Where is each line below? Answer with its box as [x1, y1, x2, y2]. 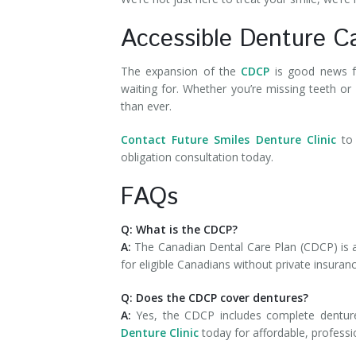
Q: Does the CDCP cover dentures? [121, 290, 311, 305]
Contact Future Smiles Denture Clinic [121, 132, 336, 147]
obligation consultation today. [121, 149, 277, 164]
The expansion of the [121, 64, 242, 79]
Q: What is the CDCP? [121, 222, 241, 237]
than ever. [121, 99, 175, 114]
